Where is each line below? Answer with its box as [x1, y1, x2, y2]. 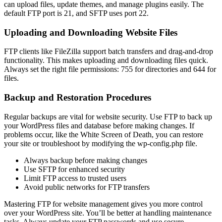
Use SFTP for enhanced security [24, 165, 125, 173]
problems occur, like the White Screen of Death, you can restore [4, 130, 203, 139]
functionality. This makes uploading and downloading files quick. [4, 56, 208, 65]
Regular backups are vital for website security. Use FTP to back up [4, 112, 212, 121]
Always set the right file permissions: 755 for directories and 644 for [4, 65, 216, 74]
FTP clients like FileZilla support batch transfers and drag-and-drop [4, 47, 213, 56]
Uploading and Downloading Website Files [4, 27, 177, 38]
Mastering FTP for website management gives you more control [4, 199, 203, 208]
